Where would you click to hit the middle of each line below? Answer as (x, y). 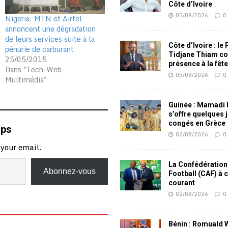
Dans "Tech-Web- (35, 70)
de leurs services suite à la (50, 39)
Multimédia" (26, 80)
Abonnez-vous (70, 172)
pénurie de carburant (39, 49)
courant (182, 183)
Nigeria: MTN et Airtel (43, 19)
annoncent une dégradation (50, 29)
